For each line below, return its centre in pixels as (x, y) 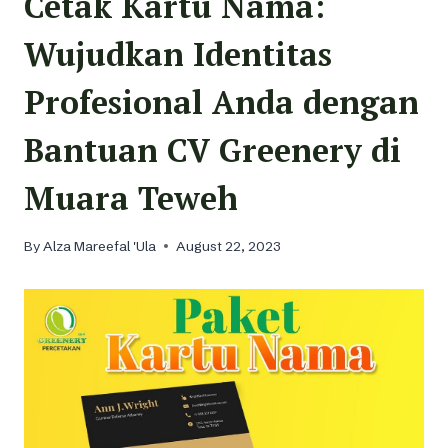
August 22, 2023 (229, 246)
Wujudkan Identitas (178, 53)
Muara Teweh (131, 197)
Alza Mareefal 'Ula (100, 246)
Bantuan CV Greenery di (212, 149)
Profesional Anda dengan (221, 101)
